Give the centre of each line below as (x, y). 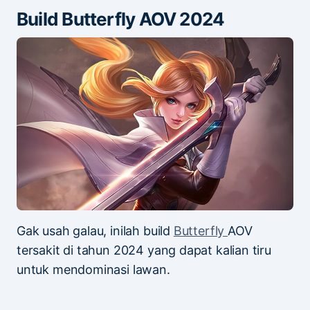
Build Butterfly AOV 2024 (121, 19)
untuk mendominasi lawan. (93, 269)
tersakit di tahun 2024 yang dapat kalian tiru (144, 250)
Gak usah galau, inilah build (95, 230)
